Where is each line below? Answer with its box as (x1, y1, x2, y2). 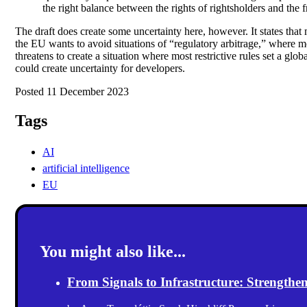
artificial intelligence (42, 162, 130, 174)
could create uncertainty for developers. (15, 62, 185, 75)
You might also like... (40, 242, 186, 260)
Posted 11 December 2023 (15, 86, 129, 98)
